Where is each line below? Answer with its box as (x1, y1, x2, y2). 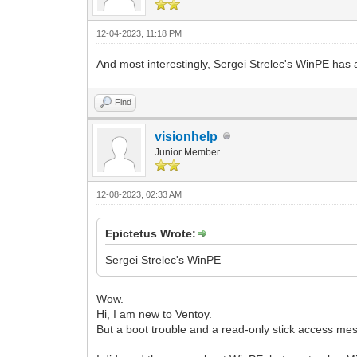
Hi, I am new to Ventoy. (96, 307, 213, 320)
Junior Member (155, 146, 221, 158)
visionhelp (155, 129, 218, 143)
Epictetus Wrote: (105, 226, 197, 240)
